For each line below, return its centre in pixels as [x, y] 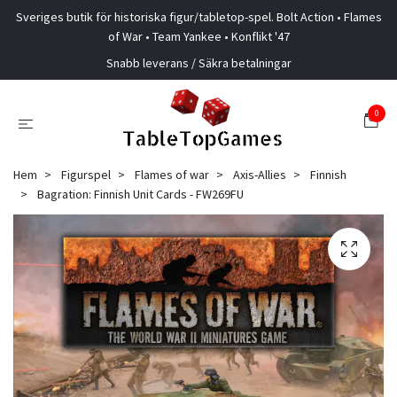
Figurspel [86, 175]
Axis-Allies [260, 175]
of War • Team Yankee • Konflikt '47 [198, 36]
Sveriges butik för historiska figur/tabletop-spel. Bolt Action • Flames [198, 17]
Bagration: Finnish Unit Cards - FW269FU [139, 194]
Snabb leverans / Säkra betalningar [198, 63]
